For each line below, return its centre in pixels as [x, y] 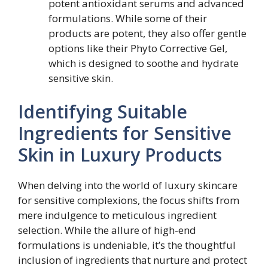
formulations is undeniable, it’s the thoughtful [127, 245]
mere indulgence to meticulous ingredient [117, 215]
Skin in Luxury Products [120, 154]
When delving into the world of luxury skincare [128, 185]
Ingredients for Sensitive [125, 133]
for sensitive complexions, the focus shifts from [129, 200]
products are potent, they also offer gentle [147, 33]
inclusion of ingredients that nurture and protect [133, 260]
